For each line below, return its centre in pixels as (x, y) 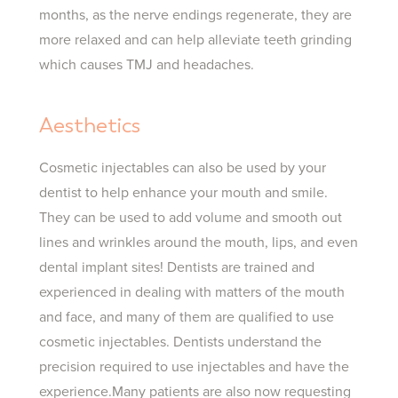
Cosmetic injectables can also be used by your (183, 168)
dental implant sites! (101, 267)
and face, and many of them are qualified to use (187, 317)
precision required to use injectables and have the (194, 367)
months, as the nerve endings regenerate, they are (195, 15)
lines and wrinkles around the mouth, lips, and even (199, 243)
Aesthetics (90, 125)
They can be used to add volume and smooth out (191, 218)
